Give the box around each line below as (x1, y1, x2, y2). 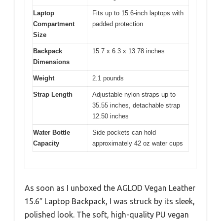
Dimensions (33, 58, 70, 66)
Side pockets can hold (92, 128, 156, 136)
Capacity (33, 139, 59, 147)
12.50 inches (92, 112, 129, 120)
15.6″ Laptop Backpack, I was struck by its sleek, (25, 197, 195, 206)
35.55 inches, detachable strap (92, 101, 180, 109)
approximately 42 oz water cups (92, 139, 183, 147)
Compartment (33, 20, 74, 28)
